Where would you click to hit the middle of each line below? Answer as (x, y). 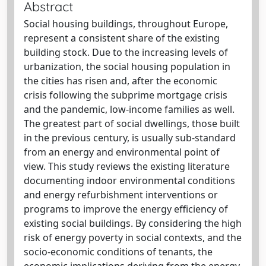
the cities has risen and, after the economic (121, 80)
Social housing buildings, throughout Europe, (126, 23)
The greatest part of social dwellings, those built (132, 123)
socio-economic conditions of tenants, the (118, 251)
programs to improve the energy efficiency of (126, 209)
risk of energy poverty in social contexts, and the (133, 237)
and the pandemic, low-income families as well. (129, 109)
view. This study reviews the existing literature (127, 166)
